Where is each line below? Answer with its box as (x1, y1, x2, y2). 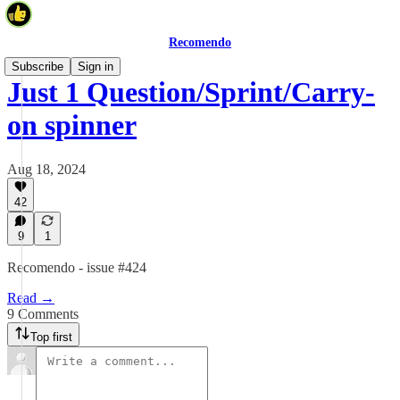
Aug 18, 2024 (7, 161, 86, 177)
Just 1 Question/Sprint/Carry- (7, 76, 375, 109)
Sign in (78, 60, 113, 73)
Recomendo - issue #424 (7, 260, 146, 275)
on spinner (7, 109, 137, 142)
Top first (30, 330, 72, 344)
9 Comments (7, 306, 79, 321)
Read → (7, 290, 54, 305)
